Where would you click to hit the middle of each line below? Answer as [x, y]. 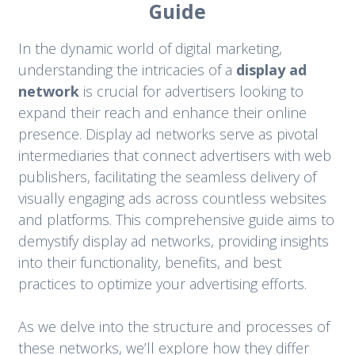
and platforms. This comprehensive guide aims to [176, 220]
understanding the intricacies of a [127, 70]
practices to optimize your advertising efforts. [162, 284]
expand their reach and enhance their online [162, 113]
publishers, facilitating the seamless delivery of [167, 177]
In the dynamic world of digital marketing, [150, 49]
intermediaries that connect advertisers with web [174, 156]
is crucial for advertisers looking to [191, 92]
